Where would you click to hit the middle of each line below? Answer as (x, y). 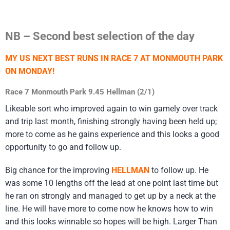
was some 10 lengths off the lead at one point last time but (112, 183)
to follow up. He (179, 170)
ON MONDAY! (30, 71)
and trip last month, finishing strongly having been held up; (111, 122)
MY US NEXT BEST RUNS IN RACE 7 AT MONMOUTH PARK (114, 58)
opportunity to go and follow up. (63, 147)
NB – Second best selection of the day (100, 36)
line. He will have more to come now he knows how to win (109, 208)
